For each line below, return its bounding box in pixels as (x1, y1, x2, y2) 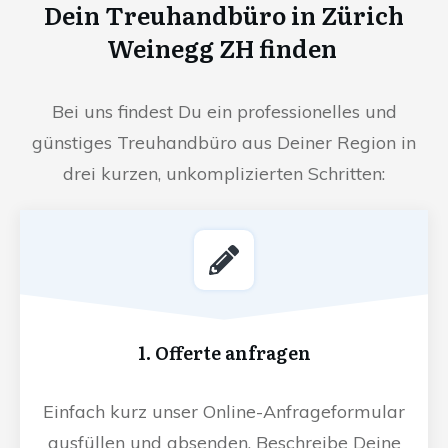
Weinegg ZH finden (106, 29, 342, 65)
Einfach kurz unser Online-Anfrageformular (43, 399, 405, 423)
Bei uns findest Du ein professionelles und (51, 99, 397, 123)
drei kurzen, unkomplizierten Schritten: (63, 161, 385, 185)
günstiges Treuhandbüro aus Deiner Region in (32, 130, 416, 154)
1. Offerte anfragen (137, 338, 311, 366)
